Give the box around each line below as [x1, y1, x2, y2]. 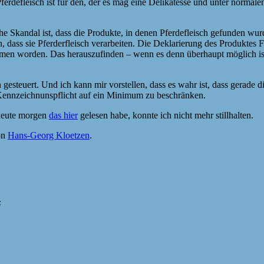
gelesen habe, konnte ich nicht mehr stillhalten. [78, 110, 253, 120]
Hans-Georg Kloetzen [8, 130, 90, 140]
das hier [49, 110, 78, 120]
